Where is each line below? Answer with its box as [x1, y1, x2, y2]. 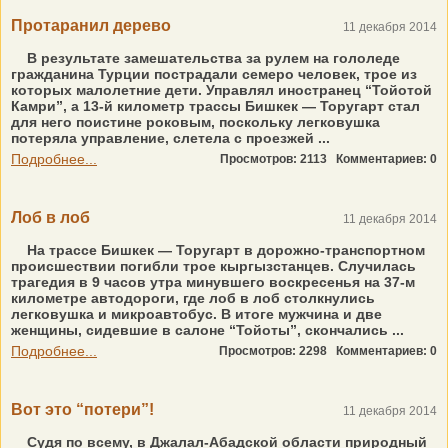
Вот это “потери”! [11, 401, 154, 418]
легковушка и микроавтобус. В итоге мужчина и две [11, 306, 382, 322]
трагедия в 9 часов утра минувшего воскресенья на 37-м [11, 274, 415, 290]
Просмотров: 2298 [219, 344, 336, 358]
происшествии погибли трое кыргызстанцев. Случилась [11, 258, 416, 274]
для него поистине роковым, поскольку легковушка [11, 114, 380, 130]
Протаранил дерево [11, 17, 171, 34]
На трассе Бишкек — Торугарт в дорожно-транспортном [23, 242, 425, 258]
